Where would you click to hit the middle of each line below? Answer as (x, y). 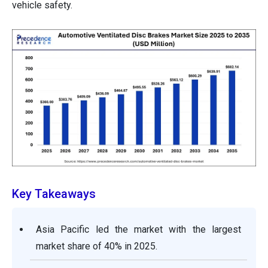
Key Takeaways (54, 194)
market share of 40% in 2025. (97, 246)
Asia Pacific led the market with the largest (138, 230)
